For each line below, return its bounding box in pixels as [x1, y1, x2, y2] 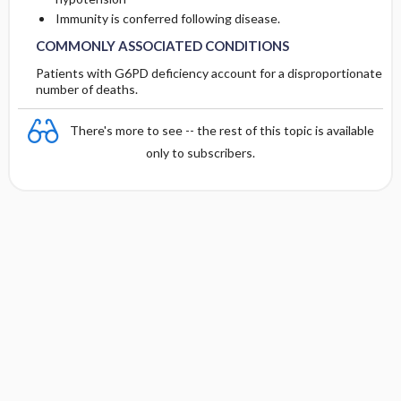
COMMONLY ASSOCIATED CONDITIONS [35, 38, 289, 55]
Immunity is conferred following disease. [55, 11, 280, 27]
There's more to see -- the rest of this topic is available [70, 122, 374, 138]
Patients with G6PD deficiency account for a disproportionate [35, 65, 382, 81]
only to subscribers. [146, 145, 255, 161]
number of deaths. [35, 81, 138, 98]
